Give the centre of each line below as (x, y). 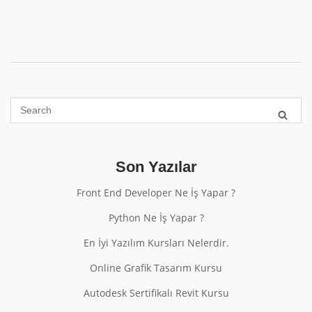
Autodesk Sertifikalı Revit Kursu (156, 292)
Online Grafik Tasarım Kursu (156, 267)
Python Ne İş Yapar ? (156, 217)
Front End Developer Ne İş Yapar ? (156, 192)
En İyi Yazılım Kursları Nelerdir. (156, 242)
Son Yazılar (156, 167)
